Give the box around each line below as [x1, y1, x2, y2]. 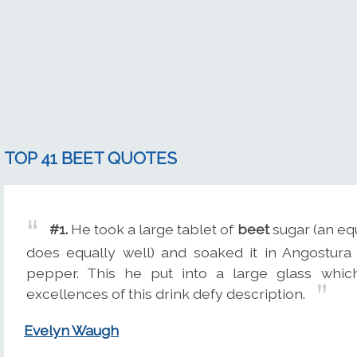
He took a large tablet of [68, 220, 237, 237]
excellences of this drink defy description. [26, 284, 305, 302]
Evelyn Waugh [24, 322, 119, 339]
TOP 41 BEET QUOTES [4, 148, 177, 168]
